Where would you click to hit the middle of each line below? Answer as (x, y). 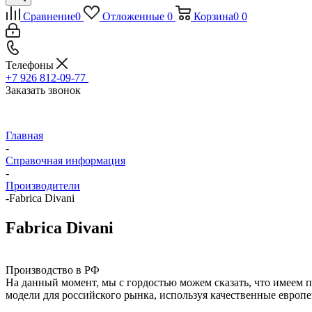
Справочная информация (65, 161)
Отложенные (133, 16)
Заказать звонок (43, 90)
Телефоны (31, 65)
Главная (24, 135)
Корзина (213, 16)
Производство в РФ (53, 270)
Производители (43, 186)
